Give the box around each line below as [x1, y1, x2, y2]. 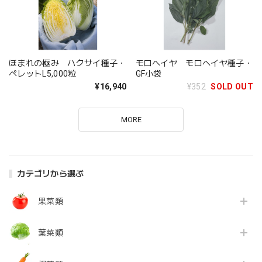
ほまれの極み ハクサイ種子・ [9, 58, 126, 68]
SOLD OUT [211, 82, 253, 91]
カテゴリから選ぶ [17, 169, 84, 178]
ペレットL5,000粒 [9, 69, 77, 78]
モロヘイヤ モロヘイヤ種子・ [135, 58, 253, 68]
